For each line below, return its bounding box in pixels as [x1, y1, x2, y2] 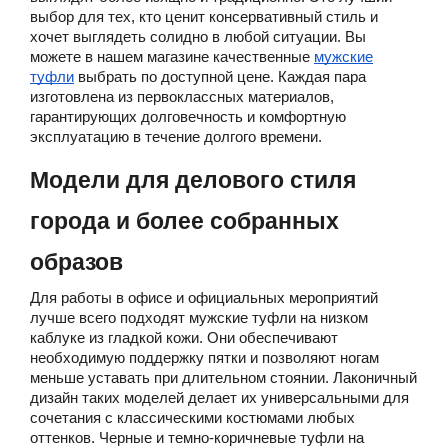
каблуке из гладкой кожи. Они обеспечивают [30, 330, 338, 347]
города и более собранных [30, 208, 339, 235]
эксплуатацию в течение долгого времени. [30, 128, 322, 145]
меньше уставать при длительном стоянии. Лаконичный [30, 370, 417, 387]
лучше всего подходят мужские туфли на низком [30, 310, 368, 327]
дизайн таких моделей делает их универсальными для [30, 390, 409, 407]
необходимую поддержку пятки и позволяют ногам [30, 350, 379, 367]
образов [30, 249, 123, 276]
